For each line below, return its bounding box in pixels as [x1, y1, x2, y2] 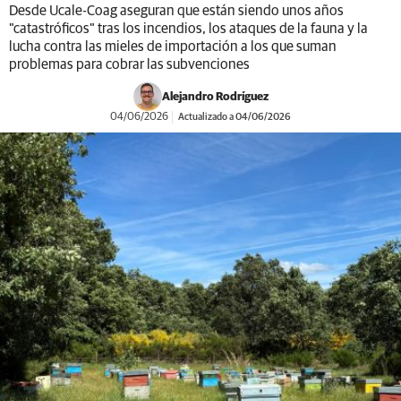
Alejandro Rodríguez [161, 90, 269, 103]
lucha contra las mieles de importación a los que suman [9, 39, 337, 54]
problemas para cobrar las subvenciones [9, 57, 250, 72]
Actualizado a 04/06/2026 [176, 112, 291, 122]
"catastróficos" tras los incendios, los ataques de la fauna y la [9, 21, 368, 36]
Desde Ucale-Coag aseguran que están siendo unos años [9, 4, 344, 18]
